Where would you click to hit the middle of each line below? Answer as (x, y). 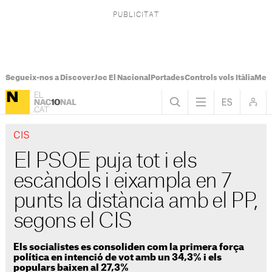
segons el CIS (73, 222)
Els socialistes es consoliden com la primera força (129, 247)
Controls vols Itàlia (219, 78)
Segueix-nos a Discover (49, 78)
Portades (167, 78)
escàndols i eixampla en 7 (122, 182)
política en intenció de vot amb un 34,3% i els (118, 257)
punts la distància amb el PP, (135, 202)
